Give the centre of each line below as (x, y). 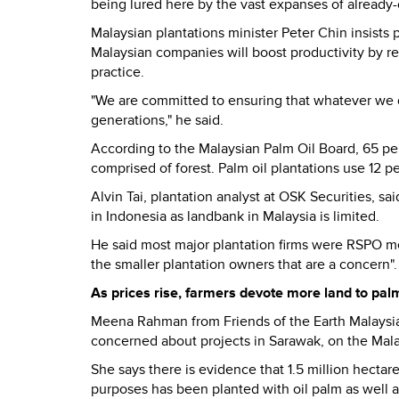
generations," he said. (157, 120)
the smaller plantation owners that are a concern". (244, 265)
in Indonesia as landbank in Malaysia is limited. (235, 216)
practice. (118, 72)
